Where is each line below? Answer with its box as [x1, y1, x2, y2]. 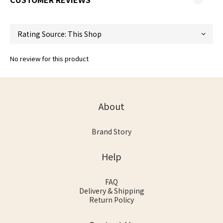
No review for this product [10, 54, 89, 64]
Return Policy [89, 195, 134, 205]
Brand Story [92, 126, 131, 137]
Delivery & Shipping [79, 186, 144, 196]
